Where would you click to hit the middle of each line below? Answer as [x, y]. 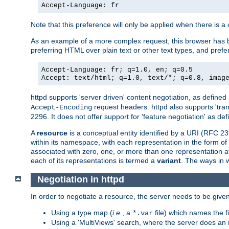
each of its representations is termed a [94, 160]
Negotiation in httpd [81, 180]
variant [169, 160]
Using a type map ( [82, 213]
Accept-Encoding [61, 107]
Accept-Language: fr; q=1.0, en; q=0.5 [117, 70]
